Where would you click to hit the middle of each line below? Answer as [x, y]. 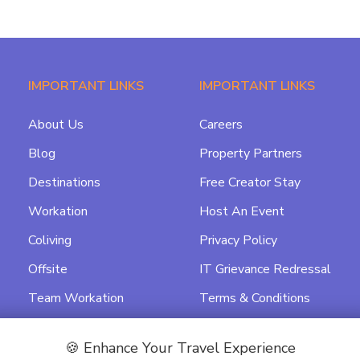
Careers [221, 125]
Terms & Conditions [254, 298]
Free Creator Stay [250, 182]
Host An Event [241, 211]
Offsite [47, 269]
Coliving [49, 240]
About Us [55, 125]
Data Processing [245, 327]
